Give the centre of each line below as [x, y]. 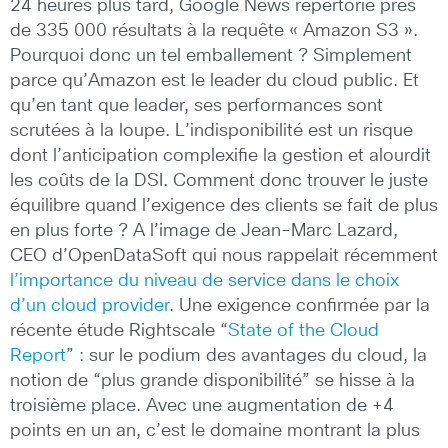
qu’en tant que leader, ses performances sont [196, 105]
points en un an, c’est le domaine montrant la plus [215, 430]
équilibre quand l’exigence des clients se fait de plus [224, 205]
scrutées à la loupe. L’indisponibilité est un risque [211, 130]
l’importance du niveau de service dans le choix [204, 280]
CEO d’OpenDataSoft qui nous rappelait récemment [224, 255]
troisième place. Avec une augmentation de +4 [202, 405]
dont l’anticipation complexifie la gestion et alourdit [220, 155]
